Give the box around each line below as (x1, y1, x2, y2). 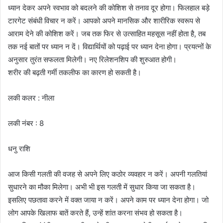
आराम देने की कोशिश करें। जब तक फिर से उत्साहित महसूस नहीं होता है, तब (8, 28, 206, 38)
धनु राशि (8, 143, 30, 153)
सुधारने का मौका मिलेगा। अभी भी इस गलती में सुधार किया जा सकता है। (8, 182, 196, 192)
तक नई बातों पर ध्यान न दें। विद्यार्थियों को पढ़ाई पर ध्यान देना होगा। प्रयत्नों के (8, 41, 211, 51)
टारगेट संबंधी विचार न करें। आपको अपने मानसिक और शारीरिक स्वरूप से (8, 15, 200, 25)
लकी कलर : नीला (8, 93, 54, 103)
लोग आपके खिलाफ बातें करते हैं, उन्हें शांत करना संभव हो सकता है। (8, 208, 183, 218)
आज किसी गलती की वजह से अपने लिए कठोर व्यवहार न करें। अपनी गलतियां (8, 169, 207, 179)
